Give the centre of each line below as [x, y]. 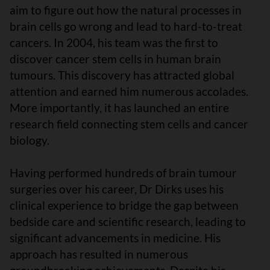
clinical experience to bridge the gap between [124, 206]
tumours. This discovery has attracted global [122, 75]
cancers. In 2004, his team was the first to [114, 43]
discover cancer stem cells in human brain [115, 59]
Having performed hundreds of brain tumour [123, 173]
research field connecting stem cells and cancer [129, 124]
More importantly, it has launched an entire [119, 108]
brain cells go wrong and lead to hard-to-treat [126, 27]
